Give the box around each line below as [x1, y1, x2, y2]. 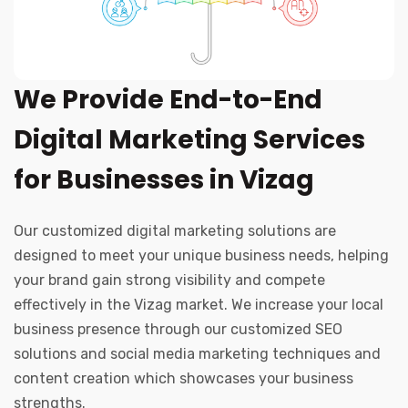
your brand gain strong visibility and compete [14, 271, 325, 290]
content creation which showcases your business [14, 370, 353, 388]
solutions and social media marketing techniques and [14, 345, 381, 363]
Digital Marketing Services [14, 122, 365, 158]
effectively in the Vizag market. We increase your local [14, 296, 383, 314]
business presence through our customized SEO [14, 321, 342, 339]
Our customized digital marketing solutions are [14, 222, 336, 240]
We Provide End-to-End [14, 82, 322, 118]
